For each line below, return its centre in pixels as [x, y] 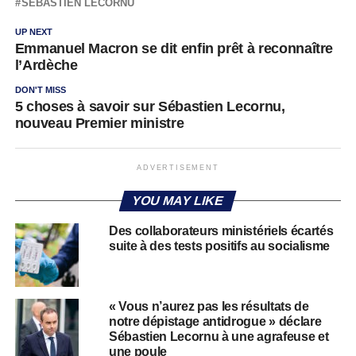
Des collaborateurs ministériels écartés [221, 230]
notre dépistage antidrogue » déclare [215, 321]
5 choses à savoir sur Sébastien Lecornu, [150, 106]
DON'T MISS [40, 89]
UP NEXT [33, 31]
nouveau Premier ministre [99, 123]
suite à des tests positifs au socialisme [219, 246]
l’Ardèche [46, 65]
